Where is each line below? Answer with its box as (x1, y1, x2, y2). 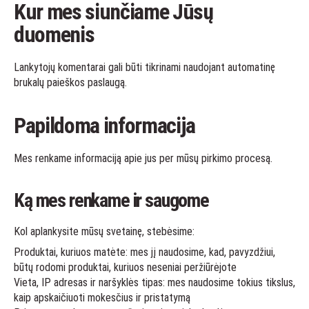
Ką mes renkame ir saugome (14, 189, 209, 212)
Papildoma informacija (14, 112, 196, 139)
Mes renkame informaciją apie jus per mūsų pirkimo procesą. (14, 152, 272, 165)
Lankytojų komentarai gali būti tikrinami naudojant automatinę (14, 61, 275, 74)
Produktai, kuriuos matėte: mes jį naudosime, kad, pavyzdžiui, (14, 246, 275, 259)
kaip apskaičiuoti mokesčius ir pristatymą (14, 291, 190, 304)
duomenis (14, 21, 94, 48)
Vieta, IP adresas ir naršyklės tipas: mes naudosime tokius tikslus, (14, 276, 295, 289)
